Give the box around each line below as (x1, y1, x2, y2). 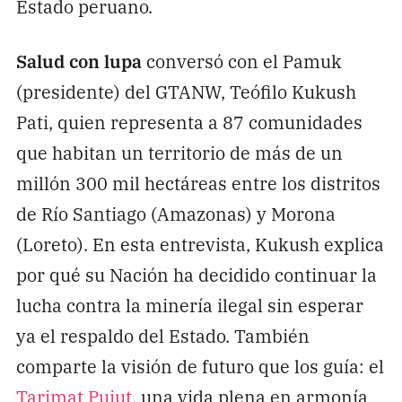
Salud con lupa (15, 47, 142, 74)
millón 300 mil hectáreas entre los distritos (15, 169, 380, 196)
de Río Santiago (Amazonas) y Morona (15, 199, 336, 226)
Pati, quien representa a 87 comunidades (15, 108, 363, 135)
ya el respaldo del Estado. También (15, 321, 310, 348)
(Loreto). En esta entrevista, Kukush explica (15, 230, 384, 257)
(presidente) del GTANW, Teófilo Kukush (15, 77, 356, 104)
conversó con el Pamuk (141, 47, 342, 74)
